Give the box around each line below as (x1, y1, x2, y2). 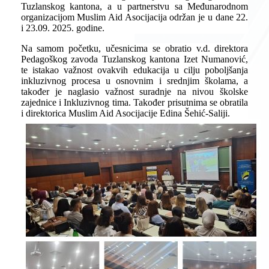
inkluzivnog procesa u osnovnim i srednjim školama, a (20, 76, 249, 86)
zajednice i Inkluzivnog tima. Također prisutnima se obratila (20, 97, 249, 107)
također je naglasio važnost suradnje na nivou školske (20, 86, 249, 97)
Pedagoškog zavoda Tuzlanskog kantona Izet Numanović (20, 54, 246, 64)
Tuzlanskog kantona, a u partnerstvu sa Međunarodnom (20, 1, 249, 11)
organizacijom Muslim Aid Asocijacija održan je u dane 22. (20, 12, 249, 22)
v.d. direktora (196, 43, 249, 53)
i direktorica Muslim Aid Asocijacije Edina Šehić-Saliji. (20, 108, 230, 118)
